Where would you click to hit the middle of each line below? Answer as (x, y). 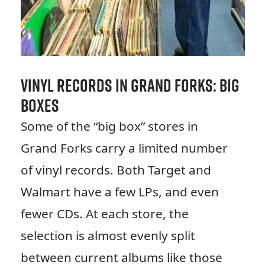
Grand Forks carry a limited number (124, 148)
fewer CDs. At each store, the (104, 213)
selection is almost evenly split (108, 235)
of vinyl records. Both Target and (116, 169)
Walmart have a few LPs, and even (119, 191)
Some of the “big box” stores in (109, 126)
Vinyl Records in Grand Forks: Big (130, 85)
